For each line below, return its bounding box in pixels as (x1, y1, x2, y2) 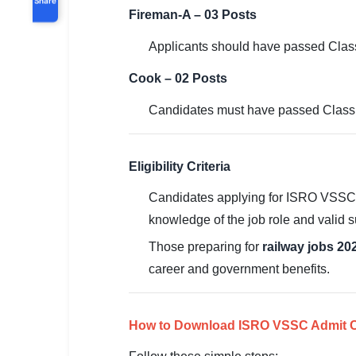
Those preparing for (149, 240, 262, 253)
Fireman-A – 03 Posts (129, 8, 257, 21)
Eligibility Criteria (129, 160, 230, 173)
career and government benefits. (149, 262, 330, 276)
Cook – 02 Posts (129, 72, 227, 85)
